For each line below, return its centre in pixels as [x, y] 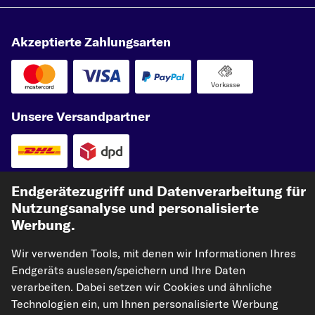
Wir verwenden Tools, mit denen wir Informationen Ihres [154, 253]
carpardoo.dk [65, 278]
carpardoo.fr [257, 257]
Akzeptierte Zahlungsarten [91, 42]
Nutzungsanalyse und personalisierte [135, 208]
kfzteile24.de [65, 257]
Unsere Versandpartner [81, 116]
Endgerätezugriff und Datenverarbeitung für [159, 191]
